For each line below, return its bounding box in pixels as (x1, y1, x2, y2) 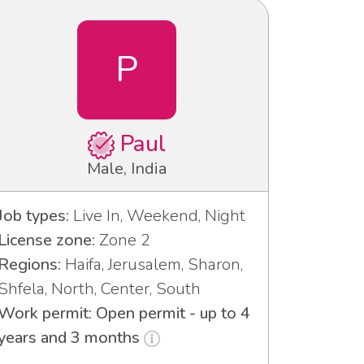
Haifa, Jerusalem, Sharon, (61, 253, 243, 275)
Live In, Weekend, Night (69, 204, 245, 227)
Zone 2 (95, 228, 150, 251)
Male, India (87, 157, 167, 180)
